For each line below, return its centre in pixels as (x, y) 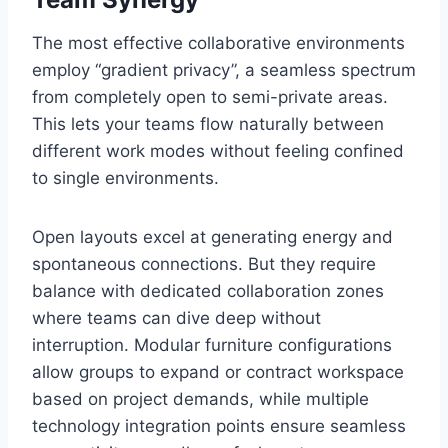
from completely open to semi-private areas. (210, 97)
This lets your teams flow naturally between (208, 124)
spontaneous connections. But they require (204, 264)
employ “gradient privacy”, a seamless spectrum (224, 70)
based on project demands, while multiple (200, 399)
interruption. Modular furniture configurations (212, 345)
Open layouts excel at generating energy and (212, 237)
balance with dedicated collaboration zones (208, 291)
